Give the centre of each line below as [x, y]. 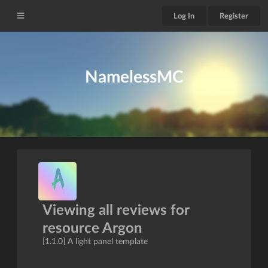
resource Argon [92, 227]
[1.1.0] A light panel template [95, 241]
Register [234, 16]
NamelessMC [134, 76]
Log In [184, 16]
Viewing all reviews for [116, 209]
